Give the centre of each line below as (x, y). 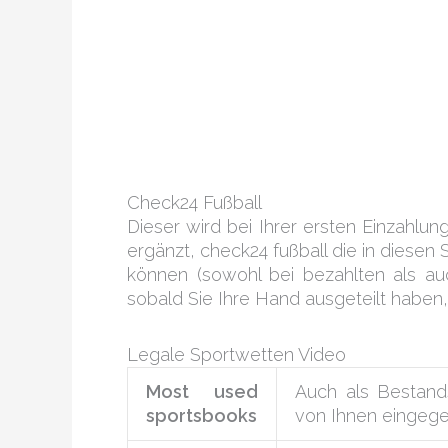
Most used (202, 391)
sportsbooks (201, 415)
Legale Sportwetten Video (236, 354)
